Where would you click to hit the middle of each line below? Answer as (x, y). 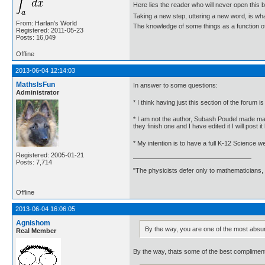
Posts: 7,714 (34, 162)
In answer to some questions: (175, 85)
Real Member (36, 230)
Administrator (38, 92)
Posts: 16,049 (36, 37)
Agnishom (33, 223)
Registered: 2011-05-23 (50, 30)
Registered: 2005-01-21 (50, 155)
